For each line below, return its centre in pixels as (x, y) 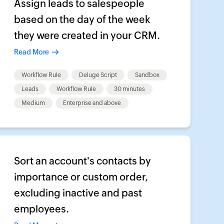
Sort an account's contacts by (82, 161)
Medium (33, 103)
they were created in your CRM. (87, 35)
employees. (41, 209)
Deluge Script (98, 75)
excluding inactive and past (78, 193)
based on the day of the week (82, 19)
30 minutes (129, 89)
